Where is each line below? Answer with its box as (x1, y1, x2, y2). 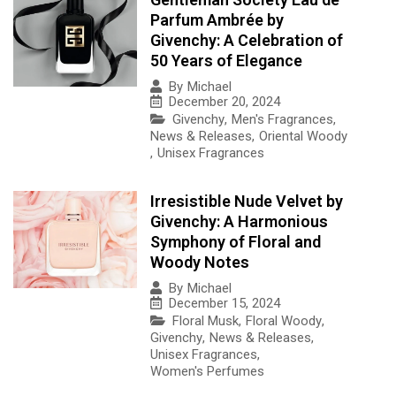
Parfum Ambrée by (150, 10, 284, 29)
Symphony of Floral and (150, 232, 321, 251)
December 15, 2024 (169, 294, 280, 311)
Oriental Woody (259, 127, 347, 144)
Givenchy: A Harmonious (150, 211, 328, 231)
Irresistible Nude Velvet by (150, 191, 343, 210)
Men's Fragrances (232, 110, 333, 127)
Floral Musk (172, 312, 239, 329)
